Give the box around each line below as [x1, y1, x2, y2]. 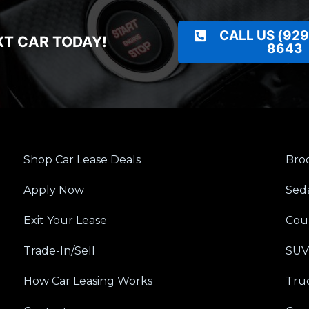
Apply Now [23, 183, 84, 197]
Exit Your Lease [23, 213, 107, 227]
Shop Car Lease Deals [23, 152, 141, 166]
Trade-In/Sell [23, 243, 95, 257]
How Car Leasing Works [23, 274, 152, 288]
